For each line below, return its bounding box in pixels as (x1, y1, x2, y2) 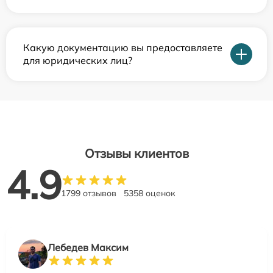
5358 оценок (124, 188, 175, 199)
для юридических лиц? (23, 54, 132, 66)
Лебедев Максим (48, 241, 129, 253)
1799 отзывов (61, 188, 116, 199)
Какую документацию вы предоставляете (23, 41, 222, 54)
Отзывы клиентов (84, 146, 189, 161)
